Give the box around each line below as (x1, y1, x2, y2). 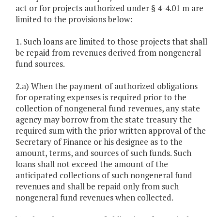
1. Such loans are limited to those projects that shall (15, 36, 207, 47)
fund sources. (15, 58, 65, 70)
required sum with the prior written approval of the (15, 125, 206, 137)
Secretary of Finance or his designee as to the (15, 136, 183, 148)
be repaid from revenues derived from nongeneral (15, 47, 201, 59)
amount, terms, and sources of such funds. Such (15, 147, 191, 159)
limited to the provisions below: (15, 14, 132, 25)
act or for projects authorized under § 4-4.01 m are (15, 2, 203, 14)
